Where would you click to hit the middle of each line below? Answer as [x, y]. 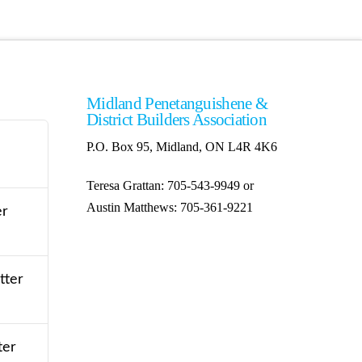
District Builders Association [177, 119]
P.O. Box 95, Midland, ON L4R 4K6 [182, 146]
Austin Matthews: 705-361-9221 [170, 207]
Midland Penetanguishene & [177, 103]
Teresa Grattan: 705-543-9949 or [170, 185]
